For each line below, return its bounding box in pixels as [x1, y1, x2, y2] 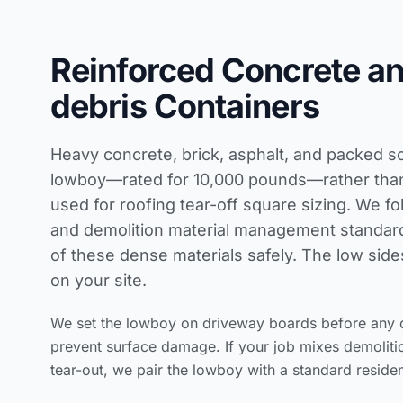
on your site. [50, 270, 147, 290]
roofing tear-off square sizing [120, 194, 346, 214]
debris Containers [50, 85, 319, 126]
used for [50, 194, 120, 214]
